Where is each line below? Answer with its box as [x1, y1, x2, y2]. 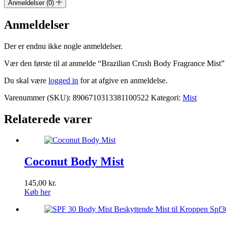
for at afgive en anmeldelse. [78, 76, 167, 85]
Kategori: [151, 93, 183, 102]
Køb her [24, 188, 50, 197]
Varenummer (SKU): [4, 93, 73, 102]
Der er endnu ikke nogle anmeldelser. [4, 41, 123, 50]
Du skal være [4, 76, 48, 85]
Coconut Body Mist [24, 155, 124, 168]
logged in [48, 76, 78, 85]
